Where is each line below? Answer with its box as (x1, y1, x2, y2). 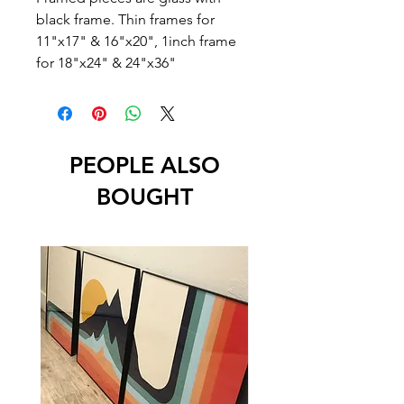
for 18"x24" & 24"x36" (36, 54, 176, 71)
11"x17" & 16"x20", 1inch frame (36, 32, 236, 50)
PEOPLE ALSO (69, 151, 220, 179)
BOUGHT (96, 183, 193, 210)
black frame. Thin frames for (36, 11, 215, 28)
